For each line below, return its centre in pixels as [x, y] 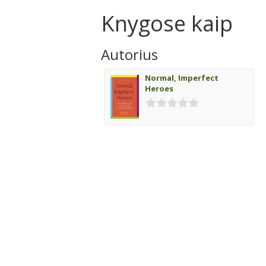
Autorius [129, 54]
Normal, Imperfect [182, 78]
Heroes [159, 88]
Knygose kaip [167, 23]
